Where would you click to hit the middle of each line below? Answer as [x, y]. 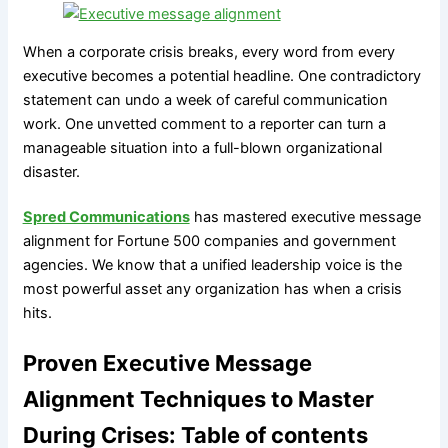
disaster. [51, 172]
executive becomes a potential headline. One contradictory [221, 76]
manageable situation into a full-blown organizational [202, 148]
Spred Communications [106, 216]
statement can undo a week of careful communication [205, 100]
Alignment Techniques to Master [198, 399]
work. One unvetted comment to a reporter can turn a [204, 124]
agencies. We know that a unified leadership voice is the [212, 264]
